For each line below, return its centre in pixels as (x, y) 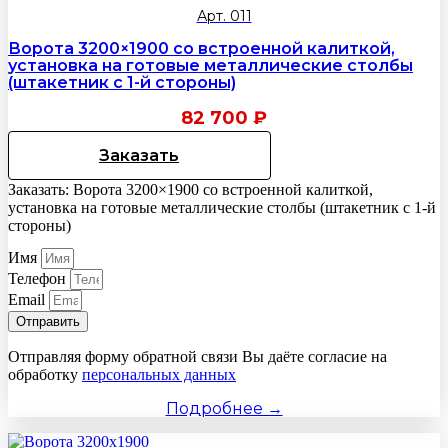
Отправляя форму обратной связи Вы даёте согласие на (197, 357)
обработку (45, 375)
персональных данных (159, 375)
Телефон (39, 279)
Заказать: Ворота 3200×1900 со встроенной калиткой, (190, 190)
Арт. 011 (224, 16)
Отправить (48, 322)
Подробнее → (224, 409)
